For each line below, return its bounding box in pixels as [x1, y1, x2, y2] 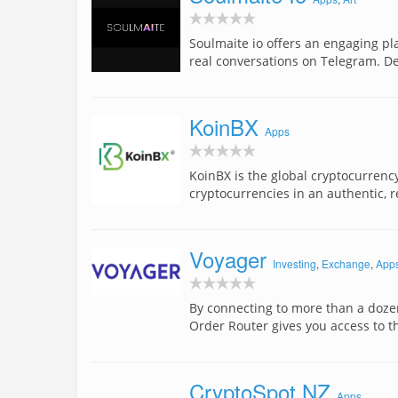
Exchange [322, 256, 370, 271]
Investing [273, 256, 316, 271]
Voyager [189, 243, 267, 275]
